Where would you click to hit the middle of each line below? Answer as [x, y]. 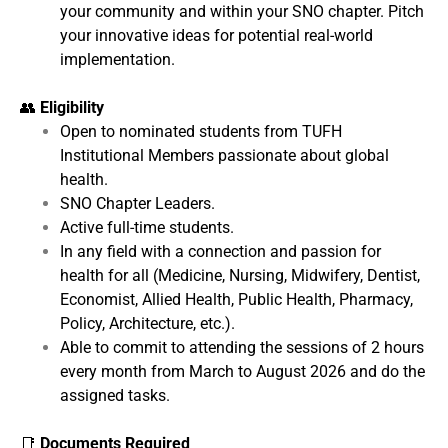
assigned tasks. [115, 395]
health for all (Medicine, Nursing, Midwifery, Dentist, [240, 275]
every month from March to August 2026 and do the [242, 371]
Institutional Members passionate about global [224, 155]
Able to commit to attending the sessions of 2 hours [242, 347]
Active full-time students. [147, 227]
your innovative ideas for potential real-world [216, 35]
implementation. [117, 59]
